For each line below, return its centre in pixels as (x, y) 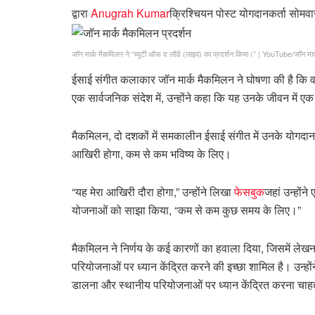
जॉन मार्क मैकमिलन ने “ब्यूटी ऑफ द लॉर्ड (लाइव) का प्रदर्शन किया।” (165, 53)
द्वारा (81, 13)
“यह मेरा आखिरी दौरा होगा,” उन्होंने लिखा (153, 191)
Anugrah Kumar (130, 13)
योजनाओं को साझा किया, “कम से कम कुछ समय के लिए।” (186, 210)
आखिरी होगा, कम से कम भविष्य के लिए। (152, 153)
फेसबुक (249, 191)
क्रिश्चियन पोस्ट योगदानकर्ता (229, 13)
